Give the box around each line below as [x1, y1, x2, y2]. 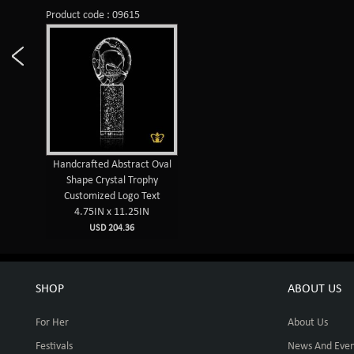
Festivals [36, 340, 73, 352]
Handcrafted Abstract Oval [52, 158, 171, 171]
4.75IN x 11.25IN [74, 205, 150, 218]
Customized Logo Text [63, 190, 160, 202]
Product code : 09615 [46, 9, 141, 21]
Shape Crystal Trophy [66, 174, 158, 186]
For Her [36, 316, 69, 329]
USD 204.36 [89, 223, 135, 233]
